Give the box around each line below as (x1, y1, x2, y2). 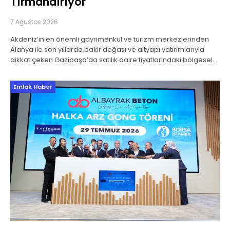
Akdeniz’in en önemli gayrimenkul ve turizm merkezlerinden (10, 34, 209, 45)
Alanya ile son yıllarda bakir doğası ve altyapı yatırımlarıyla (10, 45, 204, 55)
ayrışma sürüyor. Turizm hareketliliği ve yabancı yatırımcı (10, 65, 198, 75)
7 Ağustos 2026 (10, 17, 58, 27)
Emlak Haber (13, 83, 52, 91)
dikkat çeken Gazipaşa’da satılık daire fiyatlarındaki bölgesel (10, 55, 213, 65)
